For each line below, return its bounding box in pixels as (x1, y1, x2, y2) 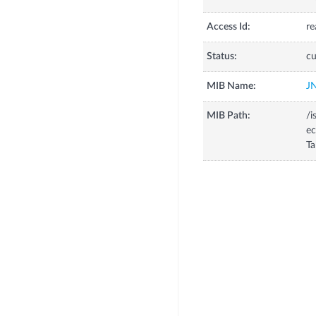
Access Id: (206, 22, 250, 32)
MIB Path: (206, 111, 250, 121)
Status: (206, 51, 237, 62)
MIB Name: (206, 81, 256, 92)
